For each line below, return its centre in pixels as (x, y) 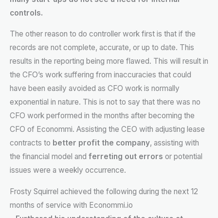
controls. (26, 13)
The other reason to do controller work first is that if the (103, 34)
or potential (183, 157)
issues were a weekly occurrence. (68, 170)
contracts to (31, 143)
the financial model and (49, 157)
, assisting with (174, 143)
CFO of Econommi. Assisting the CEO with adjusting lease (107, 129)
